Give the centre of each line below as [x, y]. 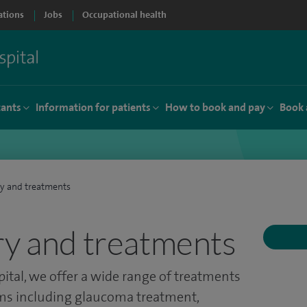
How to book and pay [215, 107]
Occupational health [124, 15]
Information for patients [93, 107]
